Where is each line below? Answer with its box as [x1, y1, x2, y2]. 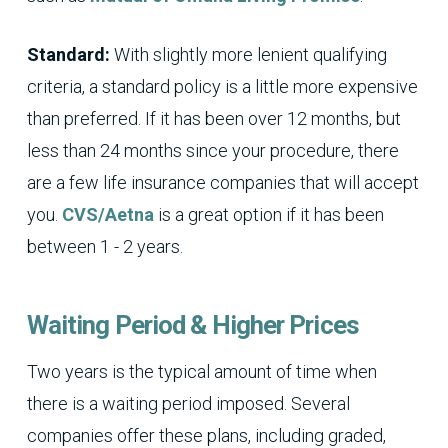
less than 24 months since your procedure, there [26, 139, 399, 161]
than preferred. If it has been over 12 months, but [26, 107, 401, 129]
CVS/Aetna [61, 203, 154, 225]
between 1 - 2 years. [26, 235, 183, 257]
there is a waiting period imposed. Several [26, 392, 350, 414]
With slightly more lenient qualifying [113, 43, 387, 65]
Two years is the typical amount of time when [26, 360, 377, 382]
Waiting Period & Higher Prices [26, 309, 359, 340]
